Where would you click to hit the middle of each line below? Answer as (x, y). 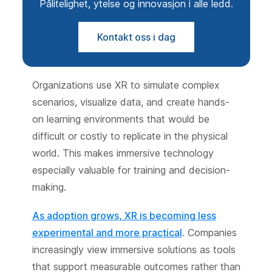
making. (49, 187)
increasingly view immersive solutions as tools (134, 250)
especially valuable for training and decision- (131, 170)
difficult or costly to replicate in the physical (130, 136)
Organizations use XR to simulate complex (126, 85)
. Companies (209, 233)
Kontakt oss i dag (136, 37)
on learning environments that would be (121, 119)
